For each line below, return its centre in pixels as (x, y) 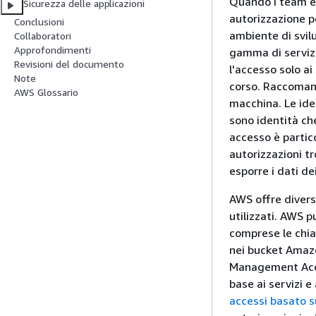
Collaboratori (43, 36)
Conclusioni (39, 22)
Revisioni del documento (69, 64)
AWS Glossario (46, 92)
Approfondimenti (53, 50)
